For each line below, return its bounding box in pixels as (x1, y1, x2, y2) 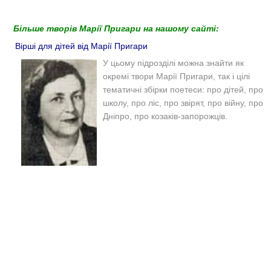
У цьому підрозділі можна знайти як (103, 57, 244, 68)
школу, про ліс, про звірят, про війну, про (103, 97, 263, 108)
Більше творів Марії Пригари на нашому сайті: (13, 23, 219, 33)
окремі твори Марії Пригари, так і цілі (103, 71, 250, 81)
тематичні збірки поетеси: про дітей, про (103, 84, 263, 94)
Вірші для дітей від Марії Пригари (15, 41, 148, 51)
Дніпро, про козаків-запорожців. (103, 111, 227, 121)
